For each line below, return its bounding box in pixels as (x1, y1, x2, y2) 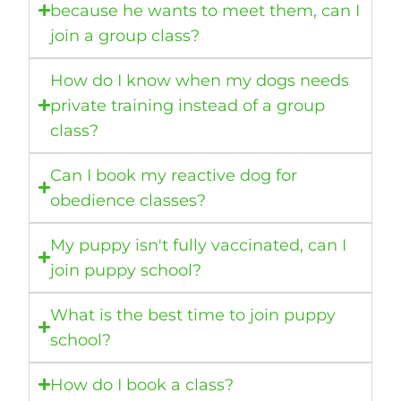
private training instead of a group (50, 95, 326, 115)
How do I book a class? (50, 374, 239, 395)
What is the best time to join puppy (50, 304, 337, 325)
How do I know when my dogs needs (50, 70, 350, 90)
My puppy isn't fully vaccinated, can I (50, 235, 347, 255)
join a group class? (50, 25, 200, 46)
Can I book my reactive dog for (50, 165, 298, 185)
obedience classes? (50, 190, 211, 210)
